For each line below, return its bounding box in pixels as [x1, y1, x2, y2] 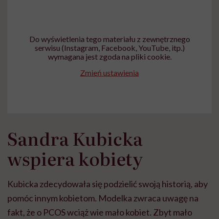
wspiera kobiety [7, 145, 143, 171]
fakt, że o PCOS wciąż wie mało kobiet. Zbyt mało [7, 207, 192, 218]
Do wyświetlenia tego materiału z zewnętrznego [29, 34, 190, 44]
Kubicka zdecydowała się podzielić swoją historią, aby [7, 178, 208, 189]
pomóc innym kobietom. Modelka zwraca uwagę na [7, 193, 198, 203]
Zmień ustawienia [80, 67, 139, 77]
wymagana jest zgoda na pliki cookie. [47, 51, 172, 61]
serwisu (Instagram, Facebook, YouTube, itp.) [34, 43, 185, 52]
